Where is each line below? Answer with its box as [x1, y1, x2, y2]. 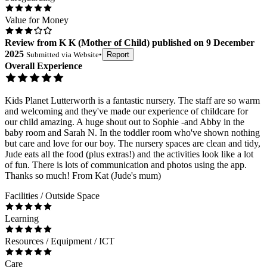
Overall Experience [5, 61, 82, 72]
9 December [206, 38, 254, 48]
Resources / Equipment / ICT [5, 236, 114, 247]
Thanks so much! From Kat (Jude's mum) [5, 170, 161, 181]
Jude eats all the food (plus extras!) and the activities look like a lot [5, 149, 253, 160]
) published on [147, 38, 204, 48]
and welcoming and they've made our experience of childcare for [5, 106, 248, 117]
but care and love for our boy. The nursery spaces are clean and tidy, [5, 138, 260, 149]
